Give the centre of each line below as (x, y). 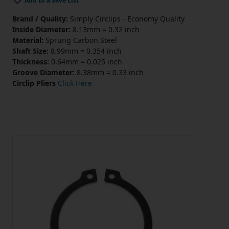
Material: (28, 40)
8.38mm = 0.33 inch (109, 73)
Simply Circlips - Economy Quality (126, 19)
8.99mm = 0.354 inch (85, 51)
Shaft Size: (30, 51)
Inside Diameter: (41, 30)
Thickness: (31, 62)
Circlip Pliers (34, 83)
